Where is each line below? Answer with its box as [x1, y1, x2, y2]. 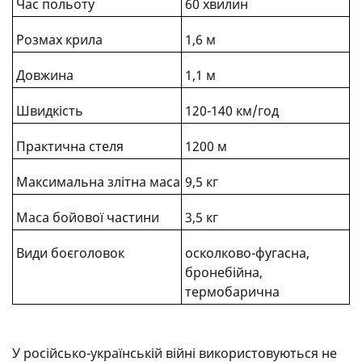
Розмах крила [15, 31, 103, 49]
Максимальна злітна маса [15, 173, 180, 192]
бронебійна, [184, 263, 263, 282]
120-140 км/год [184, 102, 279, 120]
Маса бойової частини [15, 208, 159, 227]
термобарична [184, 283, 280, 301]
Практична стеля [15, 137, 124, 156]
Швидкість [15, 102, 83, 120]
